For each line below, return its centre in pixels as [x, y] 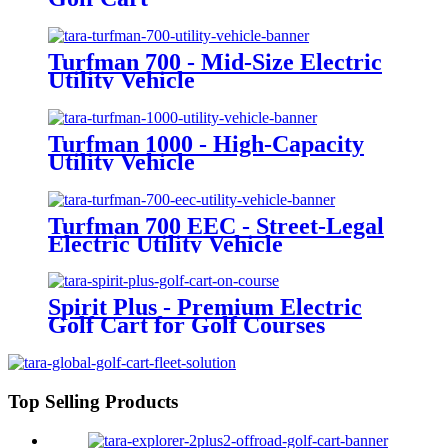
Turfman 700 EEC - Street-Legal [216, 225]
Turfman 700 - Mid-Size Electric [215, 61]
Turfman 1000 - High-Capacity [206, 143]
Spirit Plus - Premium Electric [205, 307]
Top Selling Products [93, 402]
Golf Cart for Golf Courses [186, 325]
